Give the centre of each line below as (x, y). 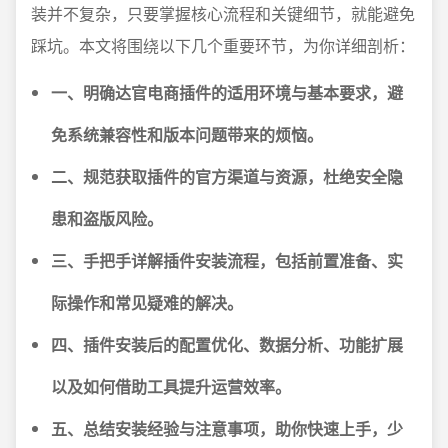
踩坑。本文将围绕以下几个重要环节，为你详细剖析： (223, 45)
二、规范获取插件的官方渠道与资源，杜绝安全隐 (227, 176)
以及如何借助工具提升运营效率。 (171, 386)
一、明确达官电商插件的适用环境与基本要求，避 (227, 92)
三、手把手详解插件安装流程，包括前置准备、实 (227, 260)
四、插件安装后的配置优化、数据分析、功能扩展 (227, 344)
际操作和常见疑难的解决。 (147, 302)
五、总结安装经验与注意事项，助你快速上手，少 (227, 428)
